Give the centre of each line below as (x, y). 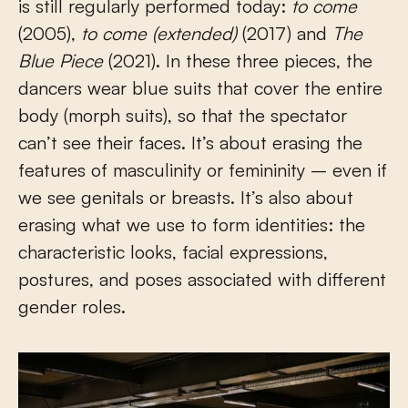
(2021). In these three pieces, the (238, 60)
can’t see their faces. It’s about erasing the (190, 142)
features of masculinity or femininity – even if (203, 169)
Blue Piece (61, 60)
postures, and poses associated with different (202, 279)
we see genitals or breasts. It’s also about (186, 197)
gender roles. (72, 306)
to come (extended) (159, 33)
